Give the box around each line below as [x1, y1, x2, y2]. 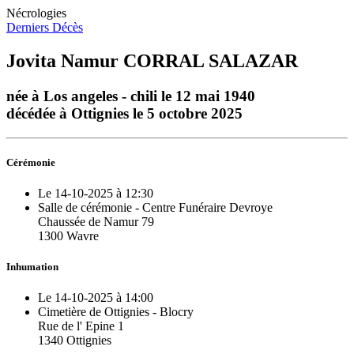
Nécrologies [6, 6, 66, 20]
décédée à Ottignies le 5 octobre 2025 [6, 104, 243, 122]
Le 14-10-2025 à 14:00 [38, 291, 153, 305]
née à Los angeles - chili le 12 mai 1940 [6, 87, 255, 104]
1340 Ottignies [38, 333, 111, 348]
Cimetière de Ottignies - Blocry [38, 305, 194, 319]
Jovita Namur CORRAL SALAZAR [6, 50, 298, 71]
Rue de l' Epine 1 [38, 319, 124, 333]
